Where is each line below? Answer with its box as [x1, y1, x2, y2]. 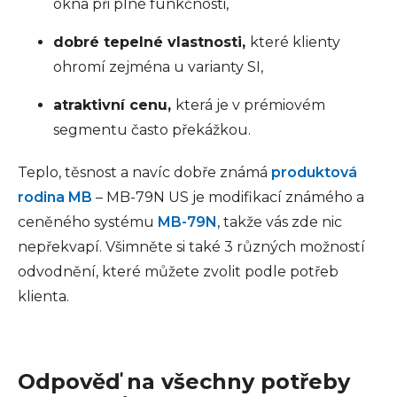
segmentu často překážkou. [53, 121, 251, 138]
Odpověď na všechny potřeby [18, 369, 350, 394]
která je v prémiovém [175, 97, 325, 113]
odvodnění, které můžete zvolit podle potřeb [18, 263, 339, 280]
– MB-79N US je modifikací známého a [92, 189, 364, 206]
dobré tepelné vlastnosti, [53, 34, 250, 51]
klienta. [18, 288, 69, 305]
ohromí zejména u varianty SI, [53, 58, 263, 75]
